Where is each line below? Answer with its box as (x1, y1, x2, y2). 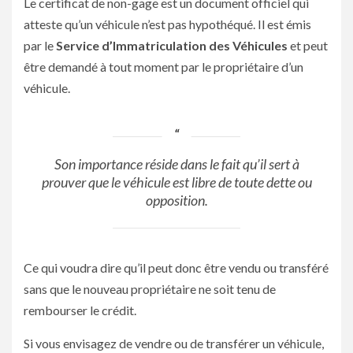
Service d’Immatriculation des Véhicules (56, 37, 288, 53)
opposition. (145, 191, 208, 209)
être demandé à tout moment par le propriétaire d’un (24, 58, 303, 74)
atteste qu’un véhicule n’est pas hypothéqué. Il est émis (24, 16, 311, 32)
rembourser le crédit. (24, 302, 136, 318)
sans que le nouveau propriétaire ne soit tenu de (24, 281, 276, 296)
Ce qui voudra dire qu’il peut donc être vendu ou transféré (24, 259, 329, 275)
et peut (288, 37, 328, 53)
